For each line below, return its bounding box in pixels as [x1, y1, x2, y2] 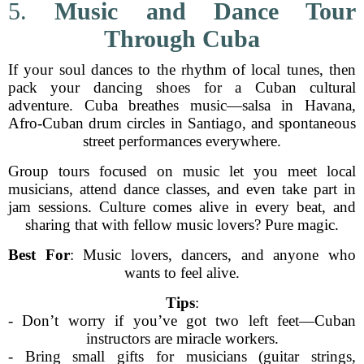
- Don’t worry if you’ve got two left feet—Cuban [8, 312, 356, 329]
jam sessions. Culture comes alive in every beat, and [8, 198, 356, 215]
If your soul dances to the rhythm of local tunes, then [8, 61, 356, 78]
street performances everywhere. [83, 132, 281, 149]
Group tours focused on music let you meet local [8, 162, 356, 180]
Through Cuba [104, 25, 260, 52]
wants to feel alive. [124, 264, 240, 281]
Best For [8, 246, 70, 263]
